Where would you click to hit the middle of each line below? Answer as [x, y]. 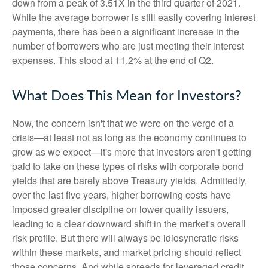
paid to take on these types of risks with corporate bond [128, 166]
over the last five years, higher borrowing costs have [121, 195]
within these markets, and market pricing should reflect [127, 252]
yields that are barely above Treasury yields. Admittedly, [130, 181]
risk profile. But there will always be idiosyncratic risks [125, 238]
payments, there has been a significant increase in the [126, 32]
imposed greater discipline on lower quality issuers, [120, 209]
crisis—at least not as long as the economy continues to [129, 138]
